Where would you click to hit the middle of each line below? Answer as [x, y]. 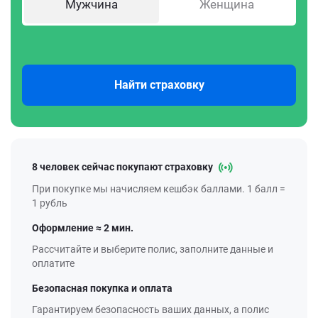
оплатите [53, 264]
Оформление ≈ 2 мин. [83, 228]
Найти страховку [159, 85]
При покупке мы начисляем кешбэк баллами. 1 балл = [159, 189]
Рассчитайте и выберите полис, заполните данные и [153, 250]
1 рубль [50, 203]
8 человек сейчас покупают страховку [124, 167]
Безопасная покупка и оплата [102, 289]
